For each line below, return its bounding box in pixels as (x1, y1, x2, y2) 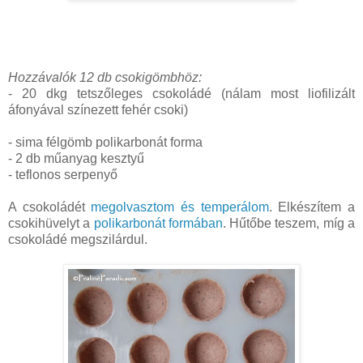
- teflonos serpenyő (8, 168, 117, 182)
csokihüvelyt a (8, 216, 94, 231)
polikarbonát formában (93, 216, 223, 231)
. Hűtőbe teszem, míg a (222, 216, 356, 231)
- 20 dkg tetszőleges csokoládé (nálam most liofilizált (8, 87, 355, 101)
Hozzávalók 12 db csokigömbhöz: (8, 70, 202, 85)
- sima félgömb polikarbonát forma (8, 135, 203, 150)
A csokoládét (8, 200, 92, 215)
